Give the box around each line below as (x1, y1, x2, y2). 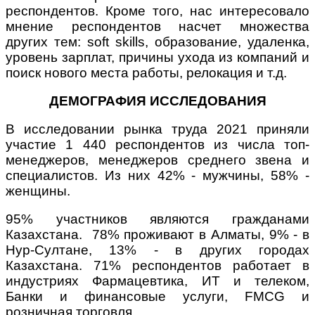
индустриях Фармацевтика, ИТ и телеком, (6, 274, 309, 289)
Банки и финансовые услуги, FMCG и (6, 289, 309, 304)
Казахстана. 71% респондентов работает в (6, 258, 309, 274)
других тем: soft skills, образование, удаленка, (6, 34, 309, 50)
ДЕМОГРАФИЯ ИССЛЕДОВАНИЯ (49, 94, 266, 109)
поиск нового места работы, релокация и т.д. (6, 65, 287, 81)
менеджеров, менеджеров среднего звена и (6, 153, 309, 168)
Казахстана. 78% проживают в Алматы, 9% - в (6, 227, 309, 243)
